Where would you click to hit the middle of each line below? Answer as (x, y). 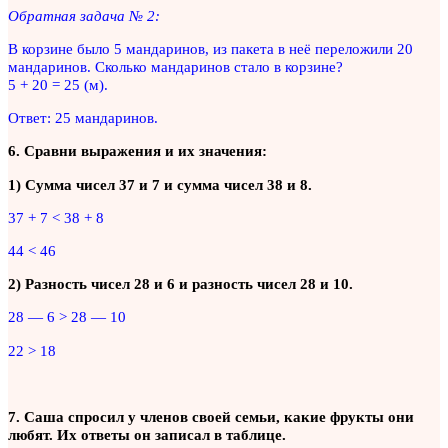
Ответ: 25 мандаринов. (83, 118)
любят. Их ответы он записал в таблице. (147, 434)
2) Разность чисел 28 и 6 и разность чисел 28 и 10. (180, 284)
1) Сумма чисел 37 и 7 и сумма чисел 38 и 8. (160, 184)
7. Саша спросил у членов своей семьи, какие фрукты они (211, 416)
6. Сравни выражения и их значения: (137, 151)
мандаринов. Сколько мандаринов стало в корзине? (175, 67)
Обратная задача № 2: (84, 15)
